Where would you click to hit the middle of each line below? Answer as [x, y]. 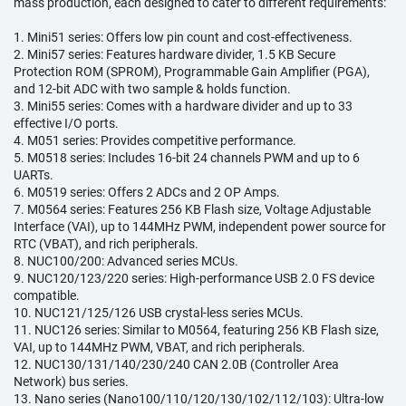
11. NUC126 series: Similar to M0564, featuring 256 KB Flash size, [196, 330]
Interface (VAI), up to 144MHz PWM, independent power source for [200, 227]
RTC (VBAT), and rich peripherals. [106, 244]
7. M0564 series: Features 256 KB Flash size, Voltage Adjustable [192, 209]
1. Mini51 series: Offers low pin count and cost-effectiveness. [183, 37]
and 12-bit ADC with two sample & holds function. [152, 89]
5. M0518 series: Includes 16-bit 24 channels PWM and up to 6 [187, 158]
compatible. [47, 295]
